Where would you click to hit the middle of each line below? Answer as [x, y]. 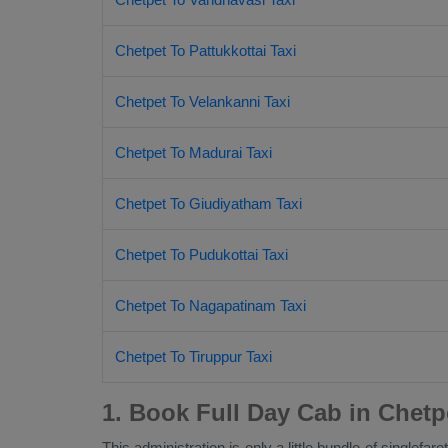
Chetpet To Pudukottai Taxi [201, 254]
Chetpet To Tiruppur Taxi [193, 356]
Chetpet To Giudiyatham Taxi [208, 203]
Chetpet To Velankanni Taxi [202, 101]
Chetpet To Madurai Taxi [193, 152]
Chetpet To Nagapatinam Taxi [210, 305]
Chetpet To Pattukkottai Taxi [205, 50]
